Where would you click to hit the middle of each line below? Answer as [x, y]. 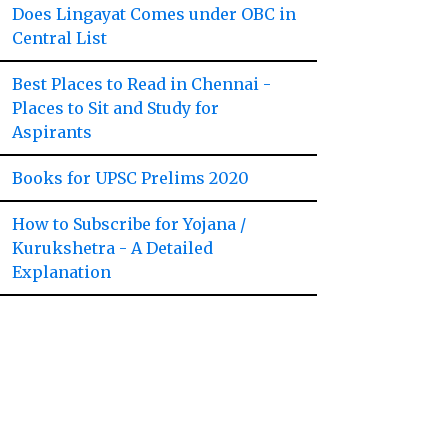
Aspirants [52, 132]
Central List [60, 38]
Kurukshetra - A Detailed [113, 248]
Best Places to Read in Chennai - [142, 84]
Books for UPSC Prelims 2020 [131, 178]
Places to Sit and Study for [116, 108]
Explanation [62, 272]
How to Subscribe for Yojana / [129, 224]
